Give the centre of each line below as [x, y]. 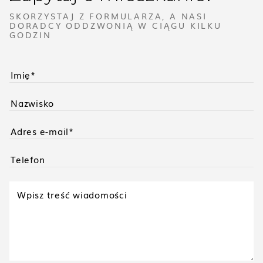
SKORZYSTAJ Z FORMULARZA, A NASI [108, 16]
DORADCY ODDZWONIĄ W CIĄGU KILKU [116, 25]
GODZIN [31, 34]
